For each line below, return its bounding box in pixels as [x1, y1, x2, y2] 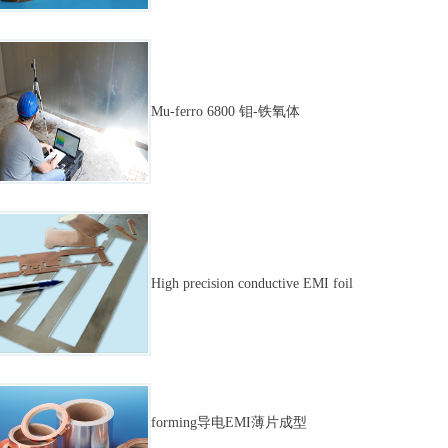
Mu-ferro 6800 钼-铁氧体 [151, 104, 300, 119]
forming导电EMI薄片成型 [151, 415, 307, 430]
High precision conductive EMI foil [151, 276, 353, 291]
